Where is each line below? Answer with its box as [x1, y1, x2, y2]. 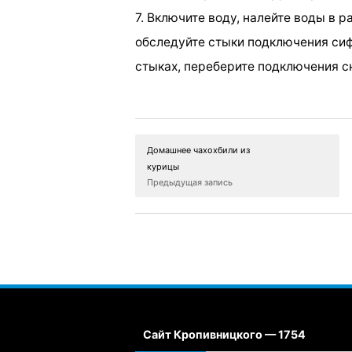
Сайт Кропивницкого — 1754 [143, 327, 306, 341]
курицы [147, 160, 179, 172]
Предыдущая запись [147, 176, 233, 188]
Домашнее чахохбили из [147, 144, 250, 156]
